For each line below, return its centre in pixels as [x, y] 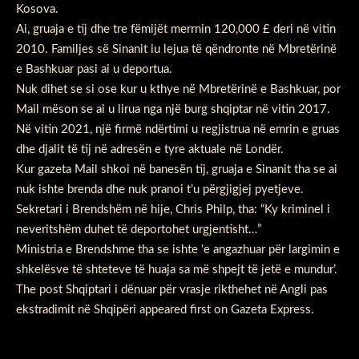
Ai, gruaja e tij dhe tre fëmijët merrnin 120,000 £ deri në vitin [176, 29]
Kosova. [37, 9]
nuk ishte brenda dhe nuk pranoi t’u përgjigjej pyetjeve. [160, 189]
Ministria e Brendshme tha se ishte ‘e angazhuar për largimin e [178, 249]
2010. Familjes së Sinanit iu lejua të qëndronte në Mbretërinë [176, 49]
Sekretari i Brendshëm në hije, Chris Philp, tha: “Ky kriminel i [173, 209]
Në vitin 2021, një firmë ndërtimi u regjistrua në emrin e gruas [178, 129]
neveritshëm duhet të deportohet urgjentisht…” [139, 229]
